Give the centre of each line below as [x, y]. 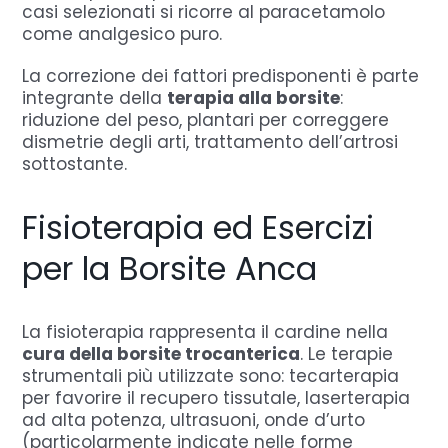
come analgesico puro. [122, 33]
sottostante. [75, 163]
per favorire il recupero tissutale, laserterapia [216, 397]
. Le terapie [347, 353]
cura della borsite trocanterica [161, 353]
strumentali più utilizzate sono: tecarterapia [211, 375]
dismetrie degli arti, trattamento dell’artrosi [210, 141]
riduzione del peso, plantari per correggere [206, 119]
